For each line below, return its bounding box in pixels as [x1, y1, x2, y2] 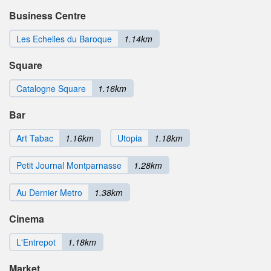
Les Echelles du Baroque [16, 33, 112, 45]
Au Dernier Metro [16, 186, 82, 199]
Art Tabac [16, 132, 53, 145]
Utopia [117, 132, 142, 145]
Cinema [9, 212, 44, 226]
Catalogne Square [16, 82, 86, 95]
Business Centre [9, 8, 86, 23]
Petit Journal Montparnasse [16, 159, 122, 172]
